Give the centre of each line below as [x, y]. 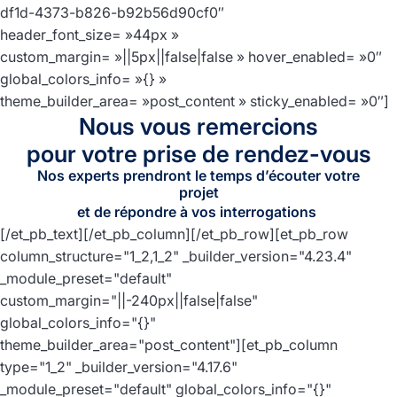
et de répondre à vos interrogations [197, 212]
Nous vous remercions [198, 126]
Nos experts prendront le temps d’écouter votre [198, 175]
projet [198, 192]
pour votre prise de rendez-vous [198, 154]
